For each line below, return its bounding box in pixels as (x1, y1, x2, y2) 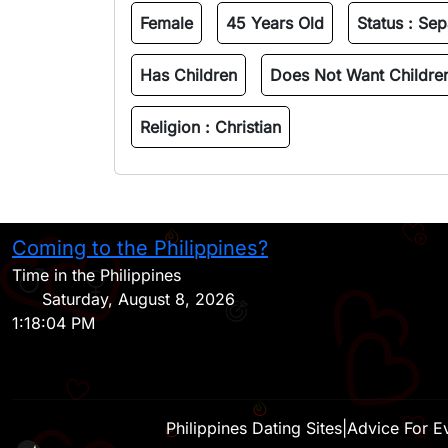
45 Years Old (226, 13, 324, 33)
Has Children (140, 65, 237, 85)
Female (140, 13, 193, 33)
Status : (357, 13, 418, 33)
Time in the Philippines (12, 265, 181, 285)
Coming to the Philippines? (12, 236, 268, 260)
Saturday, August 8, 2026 (42, 289, 235, 309)
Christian (215, 117, 281, 137)
